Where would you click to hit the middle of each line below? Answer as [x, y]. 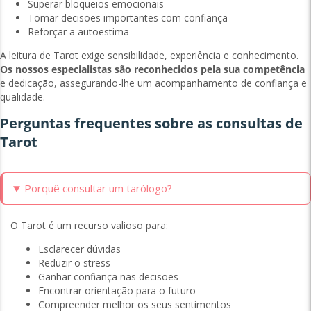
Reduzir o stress [74, 263]
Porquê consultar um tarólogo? [98, 188]
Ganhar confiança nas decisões [108, 277]
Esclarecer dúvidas [79, 249]
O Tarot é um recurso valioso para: [89, 226]
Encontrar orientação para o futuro [117, 291]
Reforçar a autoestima [78, 32]
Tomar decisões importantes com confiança [128, 18]
